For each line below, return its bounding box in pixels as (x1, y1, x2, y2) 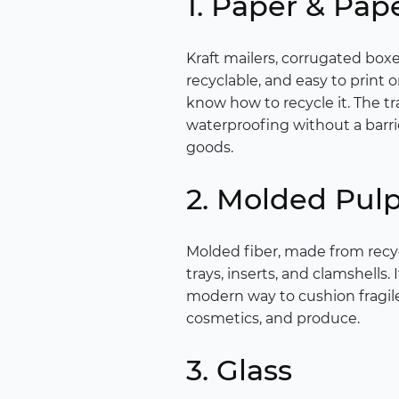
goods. (186, 139, 233, 157)
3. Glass (186, 353, 292, 388)
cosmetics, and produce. (186, 310, 360, 328)
